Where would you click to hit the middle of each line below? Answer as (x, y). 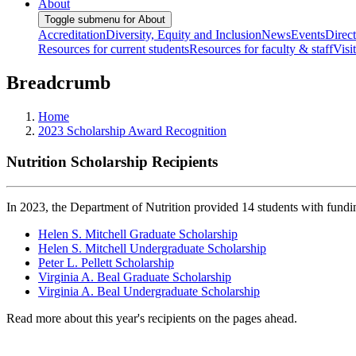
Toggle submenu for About (105, 20)
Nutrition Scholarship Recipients (112, 161)
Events (308, 35)
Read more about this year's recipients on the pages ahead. (152, 318)
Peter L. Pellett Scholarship (106, 262)
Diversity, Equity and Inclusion (184, 35)
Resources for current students (114, 49)
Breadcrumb (58, 83)
